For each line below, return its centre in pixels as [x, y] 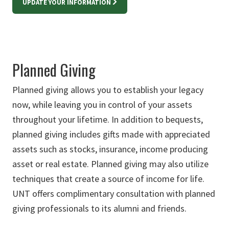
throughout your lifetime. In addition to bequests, [108, 120]
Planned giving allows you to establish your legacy [108, 90]
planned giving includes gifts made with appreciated [111, 134]
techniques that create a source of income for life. [108, 179]
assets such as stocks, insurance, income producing [110, 149]
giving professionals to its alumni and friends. [99, 209]
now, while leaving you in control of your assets [102, 105]
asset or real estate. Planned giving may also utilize [110, 164]
